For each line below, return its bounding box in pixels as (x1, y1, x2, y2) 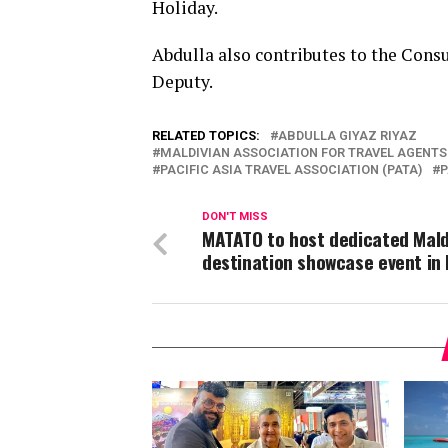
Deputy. (152, 70, 213, 93)
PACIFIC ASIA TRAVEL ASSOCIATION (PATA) (160, 162, 422, 177)
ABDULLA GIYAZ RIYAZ (278, 128, 417, 143)
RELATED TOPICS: (152, 128, 260, 143)
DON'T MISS (202, 210, 268, 223)
